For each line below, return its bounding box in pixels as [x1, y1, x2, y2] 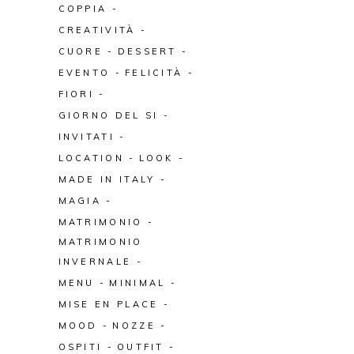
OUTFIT [116, 341, 164, 352]
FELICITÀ [124, 67, 183, 78]
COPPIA [58, 3, 107, 14]
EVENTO [58, 67, 111, 78]
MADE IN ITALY [58, 174, 156, 185]
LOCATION [58, 153, 124, 164]
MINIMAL [109, 277, 166, 288]
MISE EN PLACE [58, 299, 159, 310]
